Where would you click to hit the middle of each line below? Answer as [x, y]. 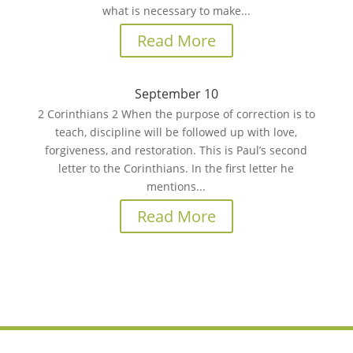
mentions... [176, 186]
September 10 [176, 94]
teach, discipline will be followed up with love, [176, 132]
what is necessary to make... [176, 11]
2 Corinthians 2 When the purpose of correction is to [176, 114]
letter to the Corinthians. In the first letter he [176, 168]
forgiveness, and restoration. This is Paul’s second [176, 150]
